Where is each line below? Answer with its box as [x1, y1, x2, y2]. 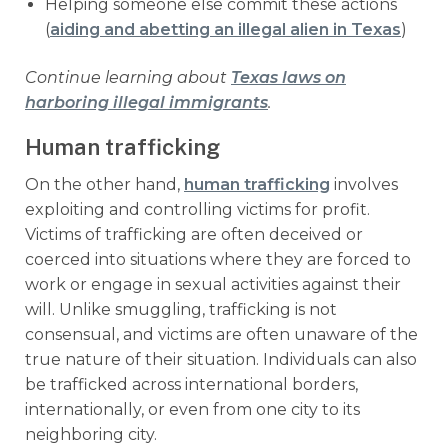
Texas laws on [231, 67, 346, 87]
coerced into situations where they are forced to [25, 249, 411, 269]
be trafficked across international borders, [25, 374, 358, 394]
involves [330, 174, 398, 194]
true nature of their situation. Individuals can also [25, 349, 417, 369]
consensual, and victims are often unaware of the [25, 324, 418, 344]
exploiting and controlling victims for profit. [25, 199, 370, 219]
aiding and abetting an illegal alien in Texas [50, 20, 401, 40]
